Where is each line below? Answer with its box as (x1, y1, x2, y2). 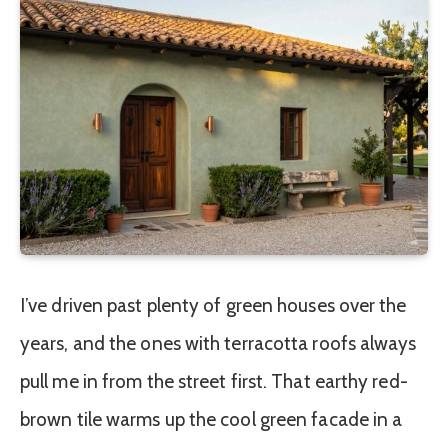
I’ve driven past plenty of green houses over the (20, 293, 407, 317)
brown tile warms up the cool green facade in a (20, 407, 403, 431)
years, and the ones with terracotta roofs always (20, 331, 417, 355)
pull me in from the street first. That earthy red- (20, 369, 408, 393)
